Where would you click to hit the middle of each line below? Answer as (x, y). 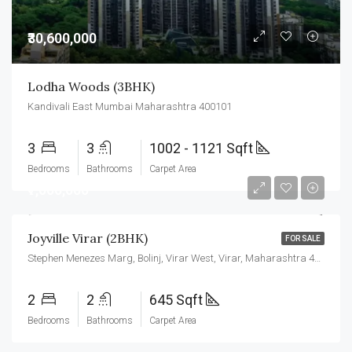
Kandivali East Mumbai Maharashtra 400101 (130, 106)
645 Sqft (178, 299)
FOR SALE (303, 238)
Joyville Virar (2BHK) (88, 238)
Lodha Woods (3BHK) (91, 86)
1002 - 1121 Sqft (203, 148)
